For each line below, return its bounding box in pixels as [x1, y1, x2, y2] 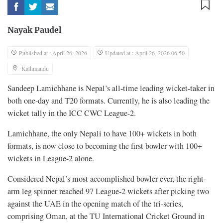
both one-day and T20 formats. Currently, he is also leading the [7, 95, 210, 107]
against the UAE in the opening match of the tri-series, [7, 198, 183, 210]
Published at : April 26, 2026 [19, 49, 87, 57]
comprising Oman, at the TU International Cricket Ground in [7, 211, 205, 222]
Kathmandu [21, 64, 49, 73]
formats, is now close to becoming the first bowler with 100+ [7, 140, 202, 152]
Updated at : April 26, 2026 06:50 [105, 49, 185, 57]
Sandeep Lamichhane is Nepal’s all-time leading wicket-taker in [7, 83, 215, 94]
